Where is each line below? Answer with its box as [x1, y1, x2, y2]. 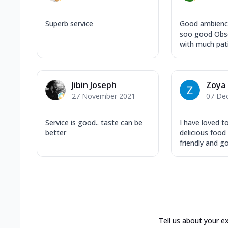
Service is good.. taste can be [45, 117, 142, 127]
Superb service [45, 18, 93, 28]
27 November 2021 [72, 91, 135, 101]
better [45, 127, 66, 137]
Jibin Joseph [72, 79, 117, 91]
